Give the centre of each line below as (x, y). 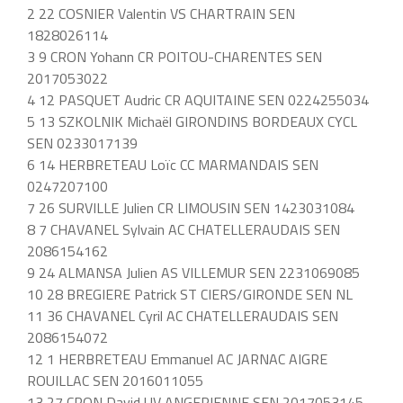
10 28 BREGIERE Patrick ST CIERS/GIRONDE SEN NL (190, 294)
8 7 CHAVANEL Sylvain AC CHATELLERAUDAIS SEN (184, 229)
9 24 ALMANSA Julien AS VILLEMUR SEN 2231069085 (193, 272)
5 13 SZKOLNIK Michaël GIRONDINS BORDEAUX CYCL (192, 121)
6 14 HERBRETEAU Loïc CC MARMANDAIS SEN (173, 164)
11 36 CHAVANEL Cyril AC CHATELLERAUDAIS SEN (183, 315)
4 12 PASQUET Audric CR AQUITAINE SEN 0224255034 (198, 99)
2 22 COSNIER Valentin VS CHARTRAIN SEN (161, 13)
